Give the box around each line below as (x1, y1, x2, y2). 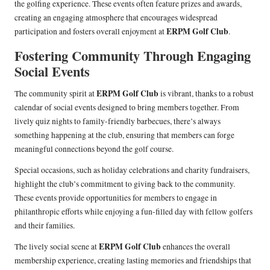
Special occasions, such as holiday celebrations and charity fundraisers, (14, 165, 250, 176)
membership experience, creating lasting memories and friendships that (14, 255, 251, 266)
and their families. (14, 220, 75, 231)
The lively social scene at (14, 241, 99, 253)
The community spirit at (14, 88, 96, 99)
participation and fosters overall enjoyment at (14, 26, 166, 37)
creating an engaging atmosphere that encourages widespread (14, 12, 218, 24)
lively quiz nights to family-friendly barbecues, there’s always (14, 116, 221, 127)
